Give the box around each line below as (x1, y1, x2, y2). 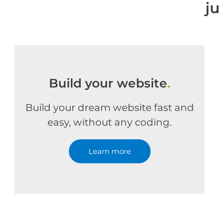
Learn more (88, 147, 131, 156)
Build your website (49, 76, 167, 90)
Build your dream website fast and (25, 102, 194, 113)
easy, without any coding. (47, 116, 172, 128)
